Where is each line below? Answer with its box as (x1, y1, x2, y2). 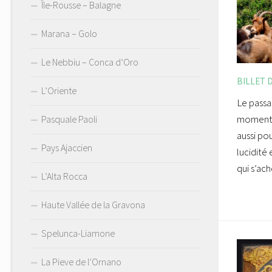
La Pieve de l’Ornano (41, 256, 121, 268)
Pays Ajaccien (41, 141, 92, 154)
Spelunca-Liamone (41, 227, 115, 240)
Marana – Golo (41, 27, 97, 40)
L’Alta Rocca (41, 170, 87, 183)
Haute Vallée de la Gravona (41, 199, 145, 211)
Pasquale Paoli (41, 113, 97, 126)
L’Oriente (41, 84, 76, 97)
